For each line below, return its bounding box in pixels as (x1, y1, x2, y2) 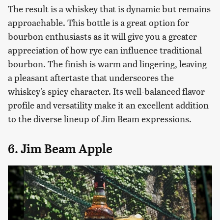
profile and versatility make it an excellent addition (8, 98, 209, 111)
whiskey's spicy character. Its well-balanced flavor (8, 84, 205, 97)
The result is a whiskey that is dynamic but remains (8, 2, 211, 15)
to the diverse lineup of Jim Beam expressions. (8, 112, 192, 125)
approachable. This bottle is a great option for (8, 16, 189, 28)
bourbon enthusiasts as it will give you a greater (8, 29, 197, 42)
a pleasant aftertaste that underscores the (8, 71, 174, 83)
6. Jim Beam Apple (8, 141, 112, 156)
